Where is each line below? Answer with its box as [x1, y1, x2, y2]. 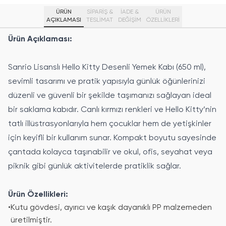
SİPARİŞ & [86, 9, 113, 15]
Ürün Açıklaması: [8, 35, 72, 43]
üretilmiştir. [11, 216, 52, 224]
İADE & [121, 9, 139, 15]
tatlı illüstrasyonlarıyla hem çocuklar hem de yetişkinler [8, 120, 211, 128]
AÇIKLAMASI [46, 17, 81, 23]
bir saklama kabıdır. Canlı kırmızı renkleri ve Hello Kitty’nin [8, 106, 216, 114]
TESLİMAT [86, 17, 113, 23]
